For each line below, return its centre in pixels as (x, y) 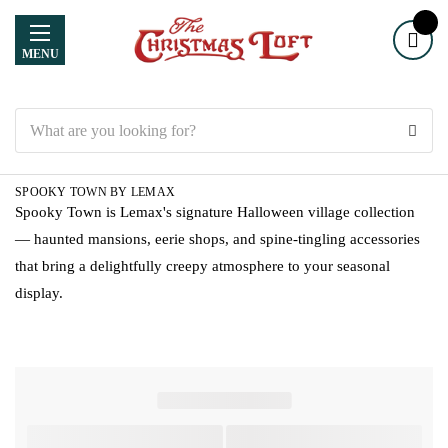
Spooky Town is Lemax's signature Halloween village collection (215, 212)
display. (39, 293)
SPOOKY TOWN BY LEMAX (95, 192)
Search (34, 118)
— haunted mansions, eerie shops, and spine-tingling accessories (217, 239)
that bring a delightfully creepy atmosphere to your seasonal (202, 266)
